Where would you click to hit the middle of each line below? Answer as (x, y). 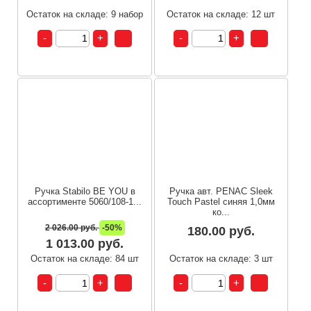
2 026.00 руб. (72, 228)
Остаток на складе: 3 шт (221, 259)
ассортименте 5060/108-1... (85, 202)
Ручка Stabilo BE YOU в (85, 192)
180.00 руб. (221, 232)
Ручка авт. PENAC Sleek (221, 192)
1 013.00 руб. (85, 244)
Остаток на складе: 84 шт (85, 259)
